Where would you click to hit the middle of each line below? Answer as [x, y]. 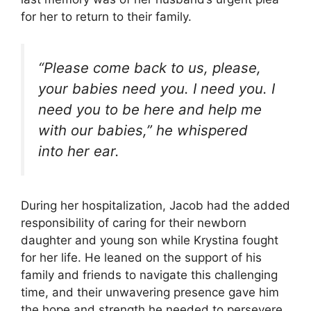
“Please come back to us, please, [150, 67]
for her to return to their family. [106, 17]
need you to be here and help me [150, 109]
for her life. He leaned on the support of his [141, 257]
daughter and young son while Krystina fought [150, 240]
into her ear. [79, 151]
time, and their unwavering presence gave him [150, 292]
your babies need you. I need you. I [157, 88]
